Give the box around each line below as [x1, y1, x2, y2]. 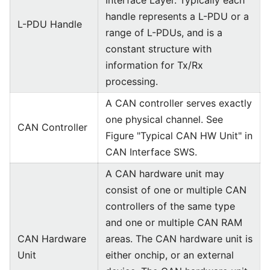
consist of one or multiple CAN [105, 184, 246, 196]
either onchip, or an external [105, 249, 234, 261]
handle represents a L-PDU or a [105, 10, 249, 22]
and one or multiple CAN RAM [105, 216, 242, 228]
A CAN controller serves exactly [105, 97, 252, 109]
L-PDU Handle [17, 18, 82, 30]
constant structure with [105, 43, 212, 55]
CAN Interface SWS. [105, 146, 197, 158]
